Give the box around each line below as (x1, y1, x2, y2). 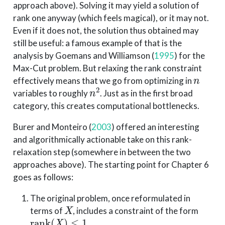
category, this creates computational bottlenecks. (13, 100, 199, 111)
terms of (30, 205, 64, 216)
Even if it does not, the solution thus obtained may (13, 25, 199, 36)
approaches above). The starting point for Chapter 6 (13, 159, 209, 170)
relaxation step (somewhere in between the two (13, 146, 191, 157)
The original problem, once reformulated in (30, 192, 190, 203)
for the (177, 50, 205, 61)
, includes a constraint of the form (73, 205, 199, 216)
